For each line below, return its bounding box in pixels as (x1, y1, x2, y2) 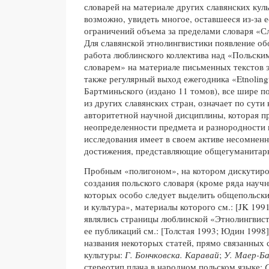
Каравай (185, 248, 219, 261)
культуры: (84, 248, 125, 261)
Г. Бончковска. (125, 248, 183, 261)
